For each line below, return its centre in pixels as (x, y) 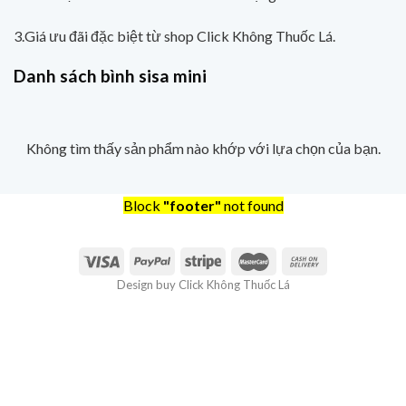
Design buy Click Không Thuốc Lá (203, 285)
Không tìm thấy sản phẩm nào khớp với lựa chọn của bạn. (203, 148)
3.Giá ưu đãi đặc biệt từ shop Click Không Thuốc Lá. (174, 35)
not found (252, 205)
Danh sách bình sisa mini (110, 76)
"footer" (192, 205)
